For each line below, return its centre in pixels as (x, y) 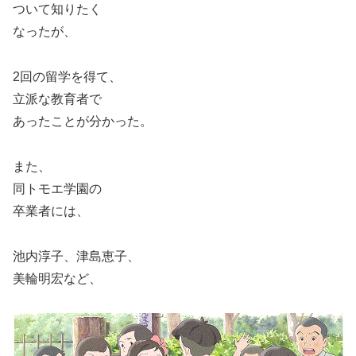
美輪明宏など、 (57, 278)
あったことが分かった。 (83, 122)
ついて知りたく (57, 10)
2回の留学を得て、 (67, 77)
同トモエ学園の (57, 188)
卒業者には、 (51, 211)
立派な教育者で (57, 99)
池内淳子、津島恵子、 (76, 256)
